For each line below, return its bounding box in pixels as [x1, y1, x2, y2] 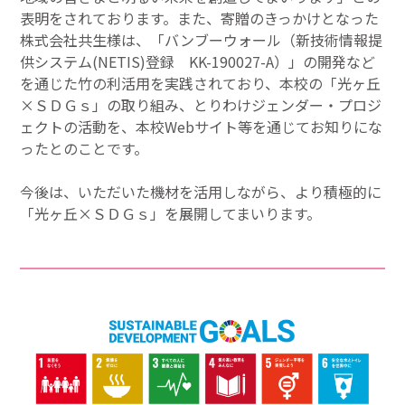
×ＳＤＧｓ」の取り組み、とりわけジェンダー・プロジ [20, 94, 382, 117]
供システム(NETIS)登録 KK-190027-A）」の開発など [20, 51, 376, 73]
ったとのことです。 [20, 137, 149, 160]
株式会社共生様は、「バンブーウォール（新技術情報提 [20, 29, 383, 52]
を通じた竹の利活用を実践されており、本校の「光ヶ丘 [20, 72, 381, 95]
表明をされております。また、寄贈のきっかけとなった [20, 7, 380, 30]
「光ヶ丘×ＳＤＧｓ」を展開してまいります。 [20, 202, 322, 225]
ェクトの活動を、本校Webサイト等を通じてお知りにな [20, 116, 383, 138]
